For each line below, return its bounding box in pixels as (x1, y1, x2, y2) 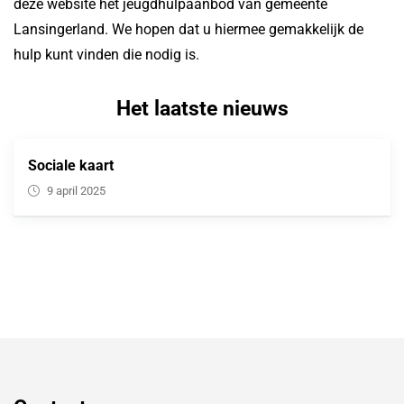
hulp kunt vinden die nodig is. (14, 46, 199, 63)
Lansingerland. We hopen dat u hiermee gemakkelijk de (14, 21, 363, 38)
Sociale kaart (28, 157, 114, 174)
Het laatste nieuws (115, 96, 289, 121)
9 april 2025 (47, 184, 106, 197)
